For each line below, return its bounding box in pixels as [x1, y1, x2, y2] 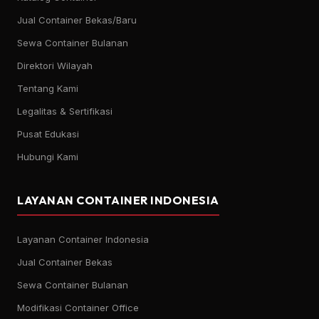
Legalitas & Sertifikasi [17, 105, 113, 117]
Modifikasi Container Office [17, 302, 139, 313]
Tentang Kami [17, 83, 78, 94]
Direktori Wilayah [17, 60, 93, 71]
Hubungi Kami [17, 151, 78, 162]
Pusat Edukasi [17, 128, 79, 140]
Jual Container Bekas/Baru [17, 14, 137, 26]
